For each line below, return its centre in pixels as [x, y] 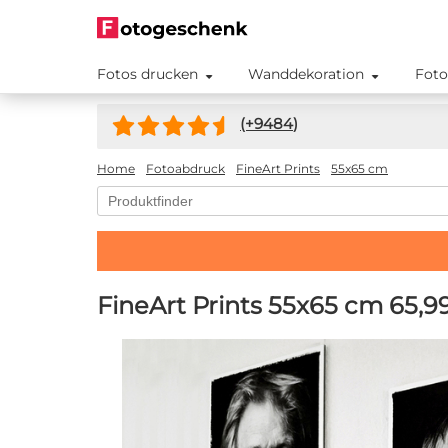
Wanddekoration [306, 74]
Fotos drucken [147, 74]
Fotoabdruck [185, 168]
